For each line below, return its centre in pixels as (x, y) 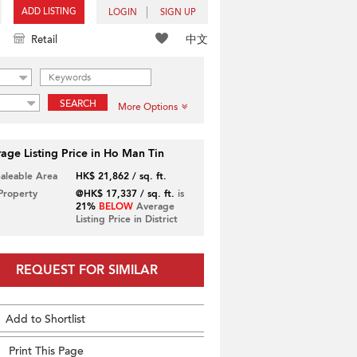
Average (153, 206)
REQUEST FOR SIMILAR (86, 270)
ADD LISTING (49, 12)
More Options (148, 107)
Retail (44, 40)
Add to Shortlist (45, 319)
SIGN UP (178, 12)
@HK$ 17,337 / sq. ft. (125, 194)
